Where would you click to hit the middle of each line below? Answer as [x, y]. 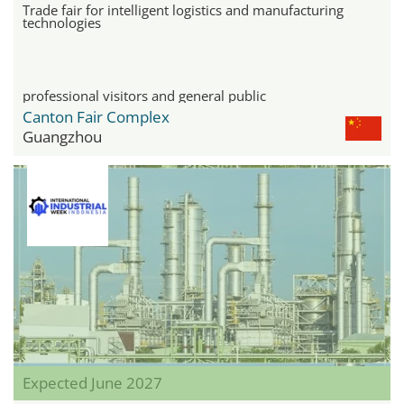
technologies [62, 23]
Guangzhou [62, 137]
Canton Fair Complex [96, 117]
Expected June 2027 [92, 383]
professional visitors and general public [144, 96]
